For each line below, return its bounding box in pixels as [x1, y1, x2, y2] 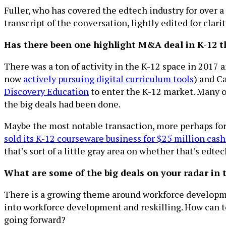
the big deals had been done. [4, 98, 121, 110]
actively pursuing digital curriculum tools [23, 73, 194, 85]
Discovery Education [4, 85, 89, 97]
